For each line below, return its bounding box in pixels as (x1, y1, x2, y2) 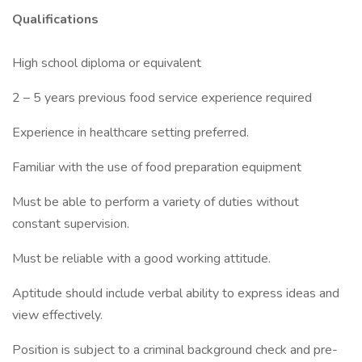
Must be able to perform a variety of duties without (12, 193, 299, 211)
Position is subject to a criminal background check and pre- (12, 341, 338, 359)
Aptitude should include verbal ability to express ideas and (12, 284, 339, 302)
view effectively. (12, 306, 103, 324)
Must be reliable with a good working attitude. (12, 250, 271, 267)
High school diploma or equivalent (12, 54, 201, 72)
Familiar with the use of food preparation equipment (12, 158, 301, 176)
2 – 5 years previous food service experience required (12, 89, 312, 107)
